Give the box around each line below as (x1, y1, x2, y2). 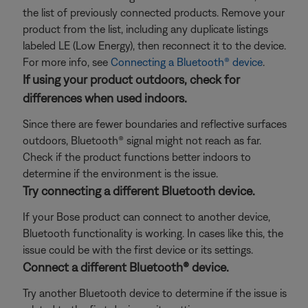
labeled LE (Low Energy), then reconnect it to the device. (23, 39, 286, 52)
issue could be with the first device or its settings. (23, 243, 253, 256)
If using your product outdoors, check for (23, 72, 240, 87)
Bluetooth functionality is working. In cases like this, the (23, 227, 283, 239)
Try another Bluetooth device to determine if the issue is (23, 287, 287, 299)
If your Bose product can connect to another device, (23, 210, 270, 223)
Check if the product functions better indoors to (23, 151, 251, 163)
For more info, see (23, 56, 111, 68)
